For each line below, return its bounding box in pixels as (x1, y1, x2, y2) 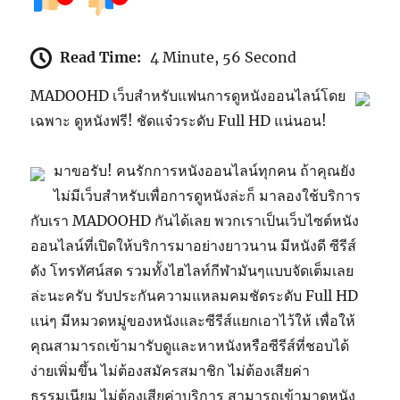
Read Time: (60, 47, 142, 66)
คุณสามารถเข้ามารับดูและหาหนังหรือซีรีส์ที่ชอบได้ (30, 336, 350, 354)
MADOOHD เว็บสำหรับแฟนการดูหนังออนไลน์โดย (30, 86, 346, 104)
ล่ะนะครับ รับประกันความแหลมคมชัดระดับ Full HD (30, 286, 359, 304)
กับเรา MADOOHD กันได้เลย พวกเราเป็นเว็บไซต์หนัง (30, 211, 360, 229)
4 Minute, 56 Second (150, 47, 297, 66)
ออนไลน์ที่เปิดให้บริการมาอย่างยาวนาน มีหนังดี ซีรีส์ (30, 236, 357, 254)
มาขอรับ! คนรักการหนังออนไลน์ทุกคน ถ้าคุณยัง (54, 161, 356, 179)
